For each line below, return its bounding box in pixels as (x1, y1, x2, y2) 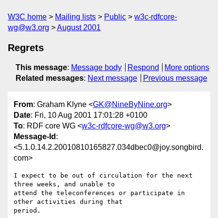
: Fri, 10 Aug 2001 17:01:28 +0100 (31, 111, 147, 120)
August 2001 (57, 23, 101, 32)
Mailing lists (55, 13, 96, 21)
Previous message (143, 74, 207, 82)
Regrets (8, 42, 44, 53)
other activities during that (14, 198, 127, 206)
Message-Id (14, 132, 56, 141)
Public (104, 13, 126, 21)
